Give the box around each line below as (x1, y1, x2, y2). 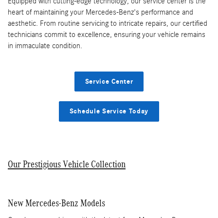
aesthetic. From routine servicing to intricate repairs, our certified (8, 18, 207, 28)
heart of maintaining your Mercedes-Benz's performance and (8, 7, 193, 17)
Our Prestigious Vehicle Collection (8, 158, 126, 169)
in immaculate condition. (8, 41, 82, 50)
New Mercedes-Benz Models (8, 198, 105, 209)
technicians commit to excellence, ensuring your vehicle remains (8, 30, 205, 39)
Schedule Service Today (69, 107, 149, 116)
